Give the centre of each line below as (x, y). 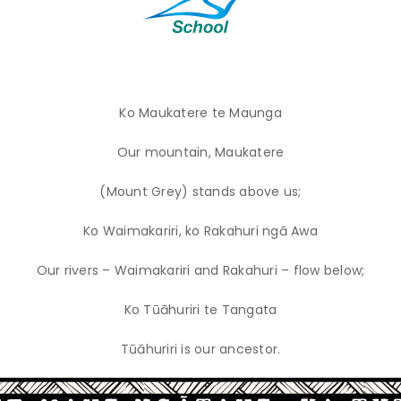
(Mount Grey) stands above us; (200, 191)
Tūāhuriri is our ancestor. (200, 349)
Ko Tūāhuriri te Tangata (200, 309)
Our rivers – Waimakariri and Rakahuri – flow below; (200, 270)
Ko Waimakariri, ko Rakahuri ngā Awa (200, 230)
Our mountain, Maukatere (200, 152)
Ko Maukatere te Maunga (200, 112)
